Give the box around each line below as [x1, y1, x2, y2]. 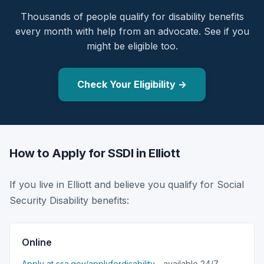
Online [22, 236, 52, 248]
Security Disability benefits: [9, 194, 129, 206]
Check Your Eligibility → [77, 78, 187, 90]
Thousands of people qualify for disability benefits [20, 10, 244, 22]
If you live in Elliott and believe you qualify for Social [9, 178, 244, 190]
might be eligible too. [86, 39, 178, 52]
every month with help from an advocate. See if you [15, 25, 249, 37]
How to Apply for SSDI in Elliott [9, 146, 180, 160]
